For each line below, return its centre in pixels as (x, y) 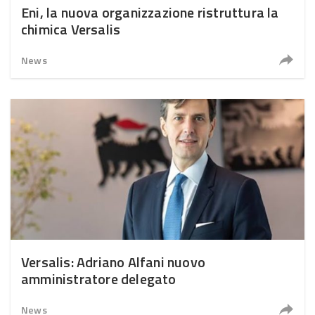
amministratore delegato (99, 279)
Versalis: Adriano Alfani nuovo (113, 262)
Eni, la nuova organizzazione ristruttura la (150, 12)
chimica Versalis (71, 29)
